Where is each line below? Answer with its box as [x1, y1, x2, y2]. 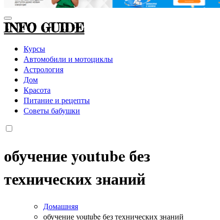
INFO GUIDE [4, 20, 84, 35]
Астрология [24, 63, 63, 74]
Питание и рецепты [24, 94, 90, 105]
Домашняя [43, 200, 78, 211]
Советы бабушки [24, 105, 80, 115]
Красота [24, 84, 51, 95]
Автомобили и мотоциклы [24, 53, 113, 64]
